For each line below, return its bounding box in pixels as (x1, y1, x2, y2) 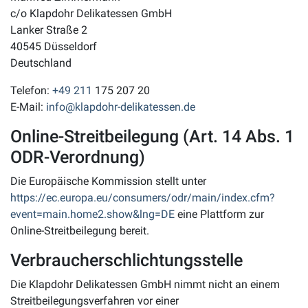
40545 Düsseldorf (10, 40, 97, 54)
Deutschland (10, 56, 71, 70)
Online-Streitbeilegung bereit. (10, 224, 149, 238)
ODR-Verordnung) (10, 147, 145, 168)
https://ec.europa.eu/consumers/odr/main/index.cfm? (10, 191, 275, 205)
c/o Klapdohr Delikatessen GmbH (10, 7, 172, 21)
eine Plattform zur (175, 208, 264, 221)
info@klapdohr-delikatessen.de (46, 100, 195, 114)
